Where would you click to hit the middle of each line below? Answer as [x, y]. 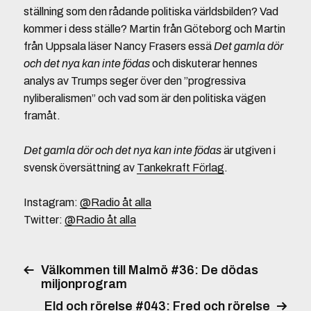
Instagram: [51, 202]
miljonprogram [84, 284]
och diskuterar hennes [203, 64]
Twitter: [44, 220]
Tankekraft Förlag [180, 168]
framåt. [42, 116]
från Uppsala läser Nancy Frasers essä [118, 46]
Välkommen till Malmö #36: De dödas [149, 270]
